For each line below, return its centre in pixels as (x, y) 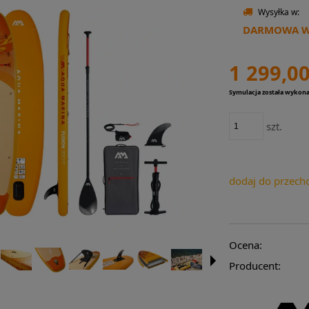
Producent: (255, 265)
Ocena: (245, 245)
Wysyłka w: (278, 12)
